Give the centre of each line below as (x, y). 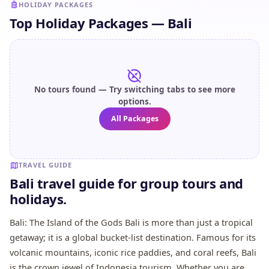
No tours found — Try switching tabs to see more (134, 89)
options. (134, 101)
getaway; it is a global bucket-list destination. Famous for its (133, 237)
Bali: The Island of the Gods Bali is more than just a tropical (131, 222)
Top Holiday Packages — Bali (101, 23)
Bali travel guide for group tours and (126, 183)
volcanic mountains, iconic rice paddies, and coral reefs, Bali (133, 252)
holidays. (38, 199)
